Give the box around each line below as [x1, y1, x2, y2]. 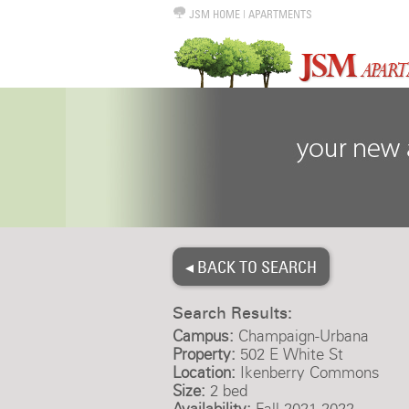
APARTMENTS [247, 7, 312, 21]
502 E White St [235, 345, 343, 363]
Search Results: [172, 303, 292, 323]
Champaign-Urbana [233, 327, 369, 345]
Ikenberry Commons [235, 363, 380, 382]
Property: [172, 345, 236, 363]
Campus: [172, 327, 234, 345]
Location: [172, 363, 236, 382]
